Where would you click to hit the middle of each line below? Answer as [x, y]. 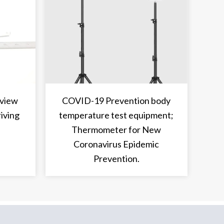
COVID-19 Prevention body [116, 101]
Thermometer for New [116, 130]
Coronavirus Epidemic [116, 144]
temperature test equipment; [116, 115]
